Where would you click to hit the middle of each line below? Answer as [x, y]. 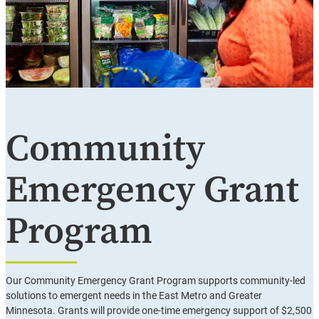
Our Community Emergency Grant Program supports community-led [156, 281]
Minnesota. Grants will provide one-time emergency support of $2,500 [159, 311]
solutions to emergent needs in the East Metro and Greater [134, 296]
